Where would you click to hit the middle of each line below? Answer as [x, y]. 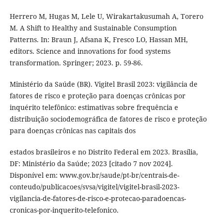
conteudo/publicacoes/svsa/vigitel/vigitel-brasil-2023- [94, 186]
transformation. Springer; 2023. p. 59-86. [76, 62]
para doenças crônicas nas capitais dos [72, 130]
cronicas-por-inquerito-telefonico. [64, 210]
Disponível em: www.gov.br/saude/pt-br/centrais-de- [94, 175]
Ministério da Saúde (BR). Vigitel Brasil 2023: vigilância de [103, 84]
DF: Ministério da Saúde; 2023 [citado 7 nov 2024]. [91, 163]
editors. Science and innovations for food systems [90, 51]
